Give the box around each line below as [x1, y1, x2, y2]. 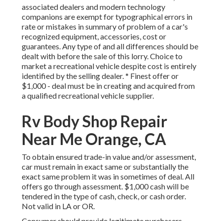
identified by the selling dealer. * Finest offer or [22, 71, 179, 81]
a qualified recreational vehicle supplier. [22, 91, 154, 101]
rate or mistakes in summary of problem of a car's [22, 22, 188, 32]
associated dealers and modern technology [22, 2, 165, 12]
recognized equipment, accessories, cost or [22, 32, 166, 41]
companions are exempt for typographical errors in [22, 12, 192, 22]
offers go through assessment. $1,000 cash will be [22, 182, 189, 191]
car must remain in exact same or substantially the [22, 162, 188, 172]
